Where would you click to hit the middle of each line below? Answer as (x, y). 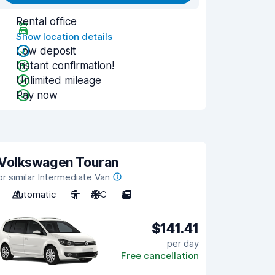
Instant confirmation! (65, 66)
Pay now (37, 95)
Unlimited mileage (59, 80)
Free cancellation (160, 255)
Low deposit (46, 51)
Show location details (64, 37)
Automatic (34, 194)
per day (183, 243)
